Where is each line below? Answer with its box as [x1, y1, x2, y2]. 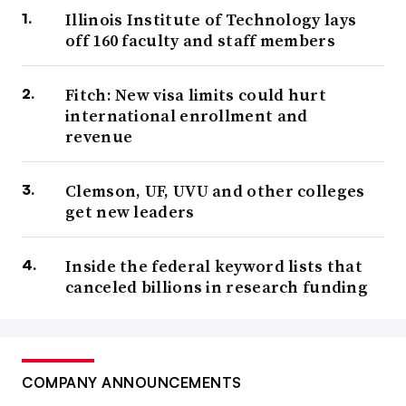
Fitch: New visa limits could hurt [65, 83, 326, 107]
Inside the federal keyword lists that [65, 255, 363, 278]
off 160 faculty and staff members [65, 29, 335, 53]
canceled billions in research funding [65, 275, 369, 299]
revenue [65, 125, 133, 149]
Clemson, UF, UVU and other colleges [65, 179, 365, 203]
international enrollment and [65, 104, 308, 128]
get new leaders [65, 200, 195, 224]
